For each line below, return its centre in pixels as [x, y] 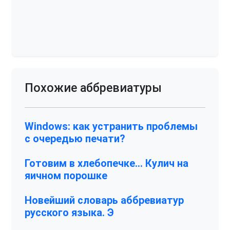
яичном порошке [66, 176]
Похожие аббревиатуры [93, 88]
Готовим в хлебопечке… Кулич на [107, 163]
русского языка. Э [69, 213]
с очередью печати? [75, 139]
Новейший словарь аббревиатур [104, 200]
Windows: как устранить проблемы [111, 126]
